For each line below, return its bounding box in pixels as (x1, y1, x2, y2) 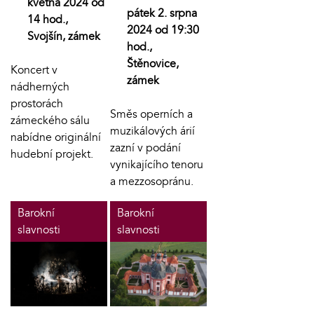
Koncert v (11, 62, 57, 78)
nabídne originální (11, 130, 101, 146)
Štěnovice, (126, 56, 179, 72)
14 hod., (27, 12, 68, 28)
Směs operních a (109, 107, 193, 123)
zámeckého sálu (11, 113, 90, 129)
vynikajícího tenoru (109, 157, 203, 173)
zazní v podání (109, 140, 181, 156)
